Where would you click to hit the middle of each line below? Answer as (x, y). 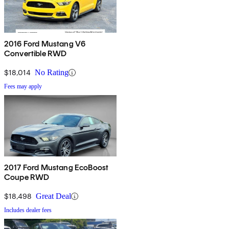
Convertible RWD (36, 54)
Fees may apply (23, 87)
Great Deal (53, 196)
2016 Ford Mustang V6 (45, 44)
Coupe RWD (27, 177)
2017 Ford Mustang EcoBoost (56, 168)
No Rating (52, 73)
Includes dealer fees (28, 210)
